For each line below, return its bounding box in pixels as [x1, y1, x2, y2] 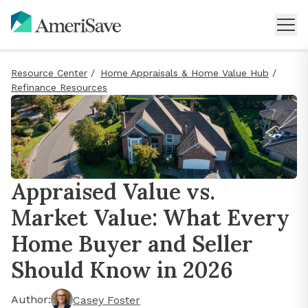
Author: [11, 293, 51, 307]
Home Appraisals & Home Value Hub [100, 67, 269, 78]
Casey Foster [73, 293, 140, 307]
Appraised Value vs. [11, 177, 215, 206]
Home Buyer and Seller [11, 230, 253, 258]
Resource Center [11, 67, 87, 78]
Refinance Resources [11, 82, 107, 93]
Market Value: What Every [11, 203, 289, 232]
